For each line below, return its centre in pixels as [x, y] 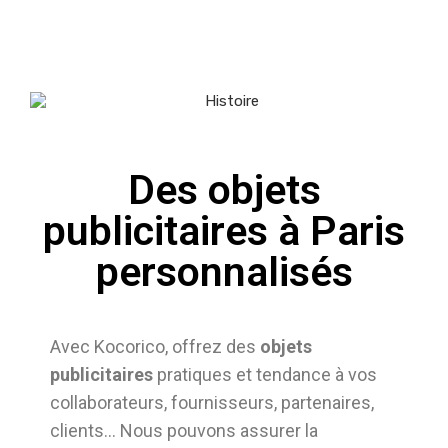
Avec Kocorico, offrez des [153, 347]
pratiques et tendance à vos [265, 375]
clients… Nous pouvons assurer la [184, 431]
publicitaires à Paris [224, 231]
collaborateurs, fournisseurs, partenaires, [212, 403]
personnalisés [224, 272]
